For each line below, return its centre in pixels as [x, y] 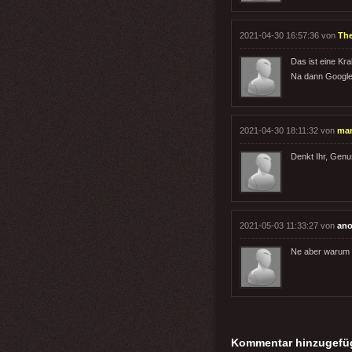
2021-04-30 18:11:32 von [288, 130]
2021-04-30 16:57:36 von [289, 35]
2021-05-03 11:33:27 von [288, 225]
